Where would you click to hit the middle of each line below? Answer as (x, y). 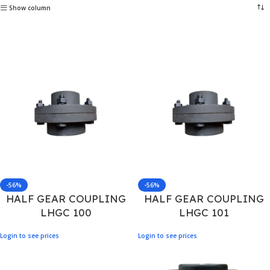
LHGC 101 (204, 212)
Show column (30, 8)
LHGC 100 (66, 212)
